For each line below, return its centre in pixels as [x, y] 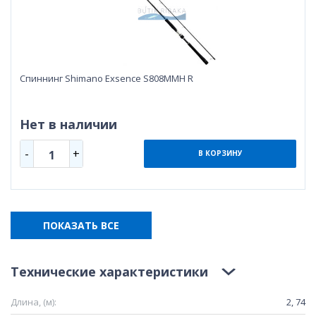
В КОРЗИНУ [220, 153]
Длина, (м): [34, 302]
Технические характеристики [109, 271]
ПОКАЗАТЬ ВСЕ [81, 225]
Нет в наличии [68, 124]
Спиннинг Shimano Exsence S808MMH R [107, 78]
